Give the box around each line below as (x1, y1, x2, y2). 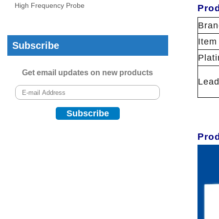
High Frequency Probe (15, 1, 85, 10)
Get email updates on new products (22, 68, 153, 77)
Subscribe (12, 40, 59, 51)
